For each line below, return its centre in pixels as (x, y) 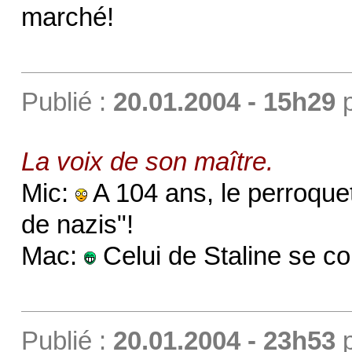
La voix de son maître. (147, 161)
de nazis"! (77, 224)
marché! (67, 17)
